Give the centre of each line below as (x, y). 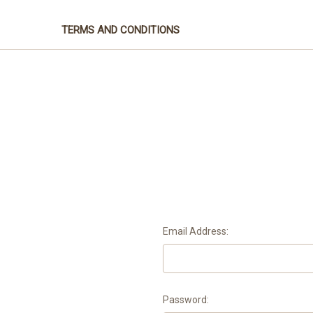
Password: (185, 299)
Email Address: (195, 231)
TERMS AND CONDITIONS (121, 30)
